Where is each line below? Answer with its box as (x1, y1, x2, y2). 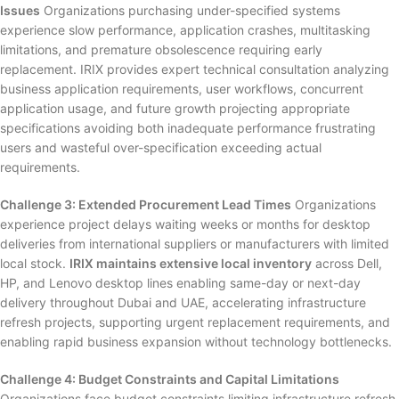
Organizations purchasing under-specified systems (40, 3, 340, 18)
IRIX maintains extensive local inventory (69, 256, 312, 271)
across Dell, (312, 256, 382, 271)
